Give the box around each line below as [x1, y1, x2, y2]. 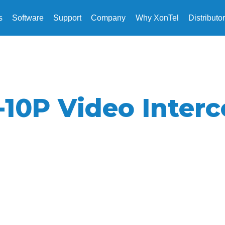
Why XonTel [135, 14, 179, 23]
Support [53, 14, 82, 23]
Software [12, 14, 44, 23]
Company [91, 14, 126, 23]
